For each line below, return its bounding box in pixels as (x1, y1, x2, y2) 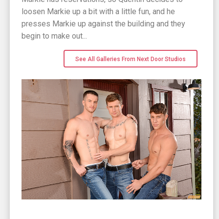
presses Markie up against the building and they (22, 19, 185, 29)
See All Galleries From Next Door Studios (75, 56, 186, 63)
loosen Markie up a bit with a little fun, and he (22, 7, 175, 17)
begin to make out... (22, 31, 87, 41)
